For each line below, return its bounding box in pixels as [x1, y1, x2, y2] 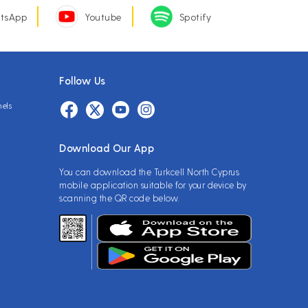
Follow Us [59, 74, 106, 87]
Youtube [85, 10, 122, 23]
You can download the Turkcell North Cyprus [59, 166, 239, 177]
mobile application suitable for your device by [59, 179, 246, 190]
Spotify [179, 10, 211, 23]
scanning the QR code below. [59, 192, 179, 203]
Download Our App [59, 142, 154, 154]
